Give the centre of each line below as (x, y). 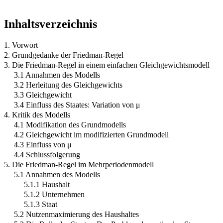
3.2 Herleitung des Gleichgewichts (68, 85)
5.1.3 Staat (41, 204)
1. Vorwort (21, 45)
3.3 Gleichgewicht (43, 95)
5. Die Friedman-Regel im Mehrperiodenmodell (79, 164)
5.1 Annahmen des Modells (57, 174)
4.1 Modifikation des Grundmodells (70, 124)
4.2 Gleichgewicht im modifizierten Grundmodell (91, 134)
